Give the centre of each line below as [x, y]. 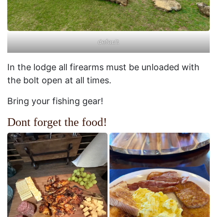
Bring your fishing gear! [55, 101]
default [108, 42]
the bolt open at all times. [59, 80]
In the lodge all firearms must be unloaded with [103, 67]
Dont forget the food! [57, 122]
